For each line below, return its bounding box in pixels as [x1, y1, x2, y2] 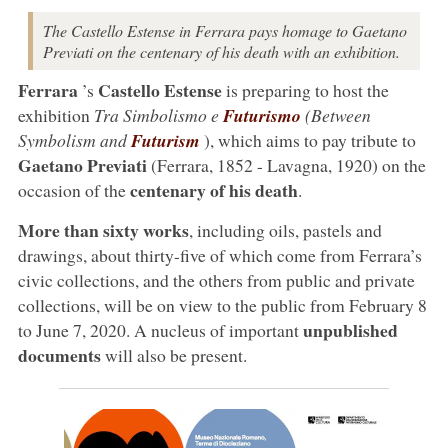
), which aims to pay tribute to [199, 127, 416, 152]
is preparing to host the [221, 77, 389, 102]
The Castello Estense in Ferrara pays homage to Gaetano [42, 19, 407, 41]
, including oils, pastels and [188, 217, 382, 242]
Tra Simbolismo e [93, 102, 223, 127]
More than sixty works [17, 216, 189, 243]
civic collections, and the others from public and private [17, 267, 415, 292]
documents [17, 341, 101, 368]
